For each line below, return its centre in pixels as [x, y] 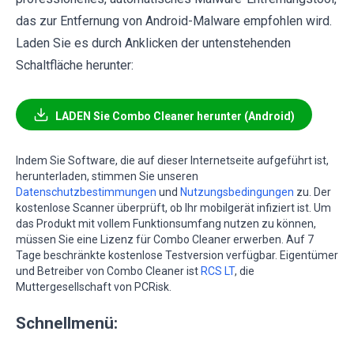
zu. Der [313, 192]
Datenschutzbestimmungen [86, 192]
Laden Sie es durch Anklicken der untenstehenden [153, 43]
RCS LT [218, 271]
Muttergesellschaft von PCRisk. [94, 287]
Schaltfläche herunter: [75, 66]
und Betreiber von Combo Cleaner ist [108, 271]
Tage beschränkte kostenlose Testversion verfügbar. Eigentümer [177, 256]
